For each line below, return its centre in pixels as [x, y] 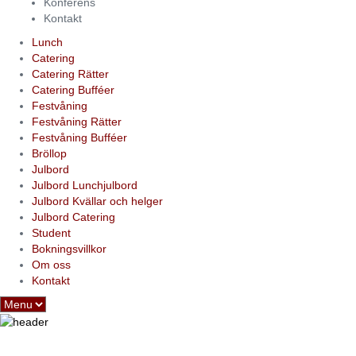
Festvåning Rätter [77, 122]
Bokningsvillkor [69, 249]
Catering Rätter [70, 74]
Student [51, 233]
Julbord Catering [74, 217]
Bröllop [49, 153]
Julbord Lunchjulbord [85, 185]
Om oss [51, 265]
